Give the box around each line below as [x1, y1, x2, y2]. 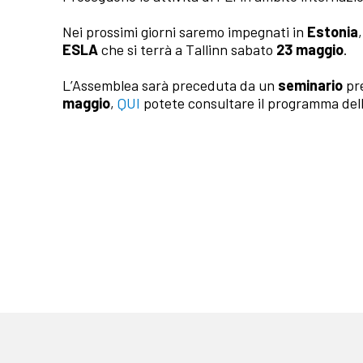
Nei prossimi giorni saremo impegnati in [62, 23, 308, 41]
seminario [278, 76, 344, 95]
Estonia [307, 23, 359, 41]
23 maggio [276, 41, 344, 59]
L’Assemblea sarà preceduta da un [62, 76, 279, 95]
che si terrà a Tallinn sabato [98, 41, 277, 59]
